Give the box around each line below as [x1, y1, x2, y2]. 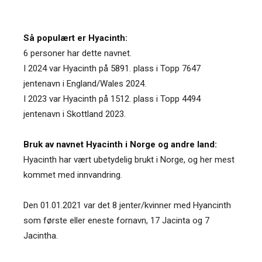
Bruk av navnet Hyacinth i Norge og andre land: [23, 139, 217, 150]
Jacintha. [23, 230, 58, 241]
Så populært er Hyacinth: [23, 32, 127, 43]
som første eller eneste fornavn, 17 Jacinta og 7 [23, 215, 209, 226]
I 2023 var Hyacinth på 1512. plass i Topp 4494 [23, 93, 201, 104]
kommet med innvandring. [23, 169, 122, 180]
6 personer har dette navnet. [23, 47, 132, 58]
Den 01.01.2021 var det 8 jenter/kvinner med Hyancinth [23, 199, 231, 211]
